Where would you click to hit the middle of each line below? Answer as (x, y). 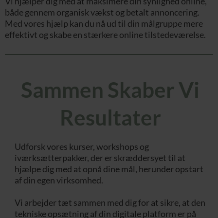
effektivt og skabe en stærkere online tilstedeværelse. (105, 34)
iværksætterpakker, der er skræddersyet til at (100, 157)
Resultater (110, 117)
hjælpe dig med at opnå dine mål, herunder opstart (109, 169)
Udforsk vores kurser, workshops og (82, 146)
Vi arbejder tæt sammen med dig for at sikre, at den (110, 202)
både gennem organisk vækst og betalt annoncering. (102, 12)
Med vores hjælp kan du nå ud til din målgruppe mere (104, 23)
